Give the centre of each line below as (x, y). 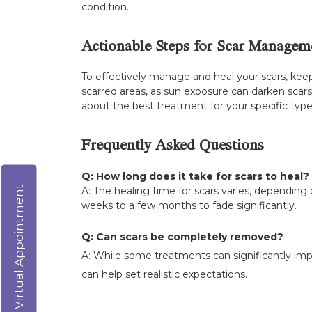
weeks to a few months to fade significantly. (189, 205)
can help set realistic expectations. (164, 274)
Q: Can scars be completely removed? (182, 236)
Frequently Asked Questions (173, 147)
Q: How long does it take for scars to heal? (195, 176)
